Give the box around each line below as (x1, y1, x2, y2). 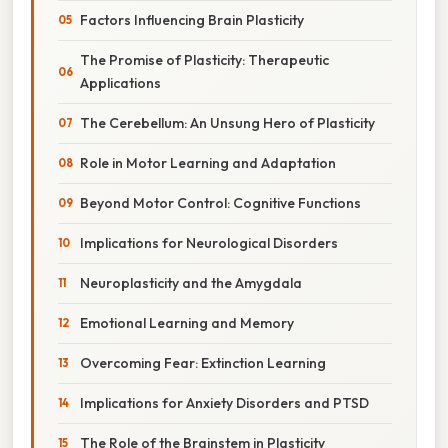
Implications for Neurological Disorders (80, 233, 338, 252)
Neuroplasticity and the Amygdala (80, 273, 302, 292)
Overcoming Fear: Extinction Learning (80, 353, 326, 372)
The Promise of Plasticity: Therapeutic (80, 50, 329, 69)
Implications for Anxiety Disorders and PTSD (80, 393, 369, 412)
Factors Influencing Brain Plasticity (80, 10, 304, 29)
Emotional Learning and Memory (80, 313, 294, 332)
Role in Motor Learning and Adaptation (80, 153, 336, 172)
